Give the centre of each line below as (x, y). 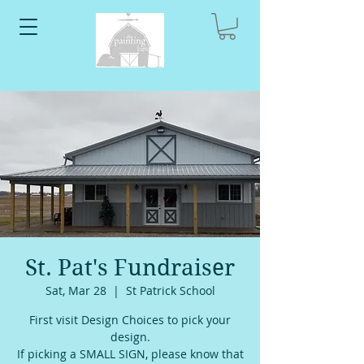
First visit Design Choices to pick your (130, 319)
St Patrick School (170, 290)
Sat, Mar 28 (76, 290)
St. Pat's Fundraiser (130, 267)
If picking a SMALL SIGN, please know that (130, 353)
